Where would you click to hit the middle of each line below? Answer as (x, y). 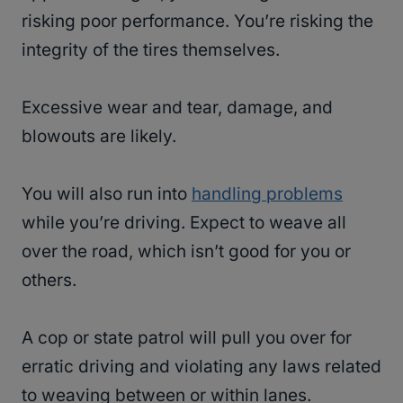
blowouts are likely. (99, 136)
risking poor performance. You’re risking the (197, 21)
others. (49, 280)
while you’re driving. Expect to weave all (184, 222)
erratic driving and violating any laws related (201, 366)
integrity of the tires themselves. (153, 49)
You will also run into (107, 193)
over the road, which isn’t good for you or (186, 251)
